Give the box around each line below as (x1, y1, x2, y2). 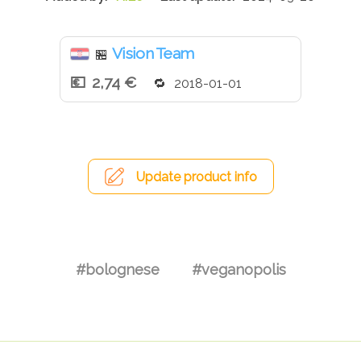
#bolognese (75, 260, 160, 278)
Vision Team (112, 44, 194, 63)
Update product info (135, 169, 257, 185)
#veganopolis (191, 260, 286, 278)
